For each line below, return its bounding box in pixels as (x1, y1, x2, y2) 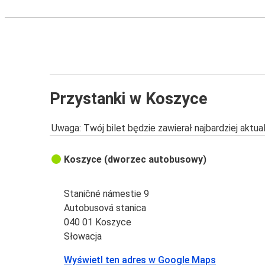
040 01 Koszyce (64, 216, 132, 228)
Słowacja (64, 231, 102, 243)
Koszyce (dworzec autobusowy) (64, 154, 207, 166)
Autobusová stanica (64, 202, 147, 214)
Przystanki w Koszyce (50, 89, 208, 108)
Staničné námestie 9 (64, 188, 150, 200)
